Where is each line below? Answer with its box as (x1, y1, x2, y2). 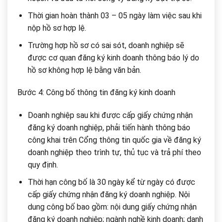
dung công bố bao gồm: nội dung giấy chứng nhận (27, 202, 197, 212)
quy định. (27, 160, 58, 170)
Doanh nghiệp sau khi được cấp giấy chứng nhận (27, 111, 193, 120)
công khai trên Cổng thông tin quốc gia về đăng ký (27, 135, 201, 145)
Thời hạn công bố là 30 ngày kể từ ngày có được (27, 177, 195, 187)
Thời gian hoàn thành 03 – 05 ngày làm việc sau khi (27, 10, 202, 20)
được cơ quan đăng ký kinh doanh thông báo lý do (27, 53, 199, 62)
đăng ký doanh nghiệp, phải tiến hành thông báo (27, 123, 190, 133)
